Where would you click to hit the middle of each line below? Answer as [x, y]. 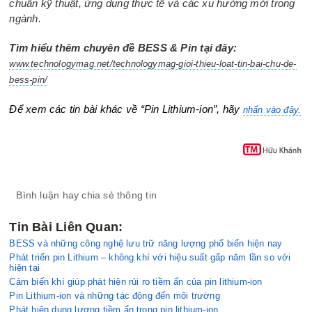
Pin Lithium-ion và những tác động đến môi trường [115, 296]
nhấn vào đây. [272, 110]
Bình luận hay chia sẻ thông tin [86, 195]
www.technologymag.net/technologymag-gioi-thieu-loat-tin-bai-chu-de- [153, 64]
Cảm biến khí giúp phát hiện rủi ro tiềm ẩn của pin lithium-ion [136, 282]
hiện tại [24, 268]
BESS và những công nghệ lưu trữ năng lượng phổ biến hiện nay [146, 244]
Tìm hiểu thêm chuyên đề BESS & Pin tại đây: [123, 48]
